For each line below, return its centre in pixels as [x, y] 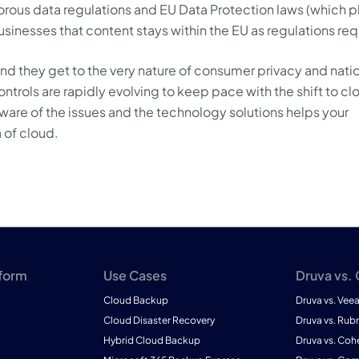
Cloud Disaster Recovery [159, 320]
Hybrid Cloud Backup [152, 340]
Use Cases [135, 275]
